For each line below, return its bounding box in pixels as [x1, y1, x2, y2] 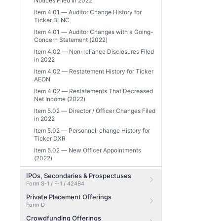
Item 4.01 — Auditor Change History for [34, 8, 142, 16]
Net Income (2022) [34, 95, 85, 103]
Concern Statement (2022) [34, 36, 108, 43]
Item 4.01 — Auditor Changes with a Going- [34, 28, 153, 36]
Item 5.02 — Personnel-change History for [34, 127, 150, 134]
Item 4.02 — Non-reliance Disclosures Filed [34, 48, 154, 55]
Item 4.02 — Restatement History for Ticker [34, 68, 153, 75]
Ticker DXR [34, 135, 66, 142]
